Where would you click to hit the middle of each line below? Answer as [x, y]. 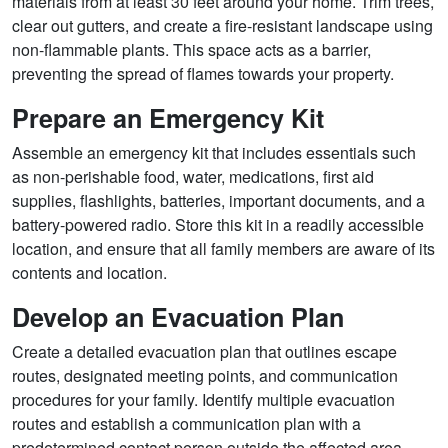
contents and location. [89, 273]
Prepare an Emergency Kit [168, 118]
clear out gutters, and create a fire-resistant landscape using [222, 26]
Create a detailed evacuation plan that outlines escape [204, 352]
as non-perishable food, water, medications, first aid [193, 177]
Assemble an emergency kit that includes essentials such [214, 153]
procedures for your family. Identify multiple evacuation [203, 400]
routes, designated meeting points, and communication [205, 376]
